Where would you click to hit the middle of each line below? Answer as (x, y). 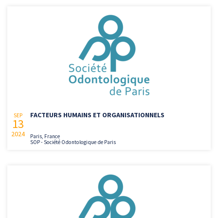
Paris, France (45, 136)
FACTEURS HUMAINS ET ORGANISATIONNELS (97, 115)
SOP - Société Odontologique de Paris (73, 142)
